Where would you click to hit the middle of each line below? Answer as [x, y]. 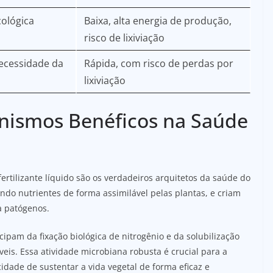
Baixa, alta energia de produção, [158, 20]
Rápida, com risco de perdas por [159, 63]
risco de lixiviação [124, 37]
